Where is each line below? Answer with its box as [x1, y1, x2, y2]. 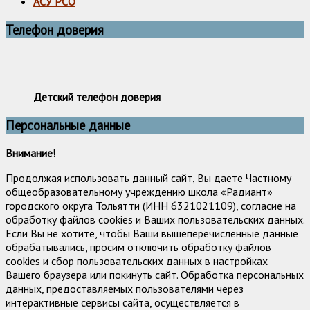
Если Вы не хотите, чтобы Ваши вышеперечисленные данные [6, 226, 298, 241]
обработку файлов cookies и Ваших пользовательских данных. [6, 212, 304, 227]
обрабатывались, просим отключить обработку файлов [6, 240, 271, 255]
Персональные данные [6, 116, 130, 134]
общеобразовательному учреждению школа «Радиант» [6, 185, 273, 199]
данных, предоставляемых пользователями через [6, 282, 244, 296]
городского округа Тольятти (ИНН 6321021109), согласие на [6, 199, 296, 213]
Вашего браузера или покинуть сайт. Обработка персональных [6, 268, 304, 282]
